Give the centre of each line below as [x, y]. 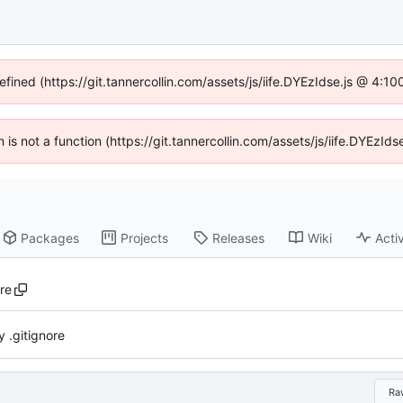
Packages [50, 237]
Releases [239, 237]
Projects [145, 237]
